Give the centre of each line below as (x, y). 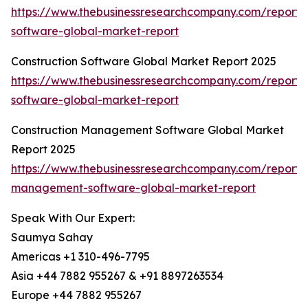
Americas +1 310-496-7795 (80, 257)
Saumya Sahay (52, 238)
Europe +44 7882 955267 (76, 295)
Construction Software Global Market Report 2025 (144, 62)
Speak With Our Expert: (73, 218)
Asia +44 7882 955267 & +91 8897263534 (117, 276)
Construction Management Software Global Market (147, 130)
